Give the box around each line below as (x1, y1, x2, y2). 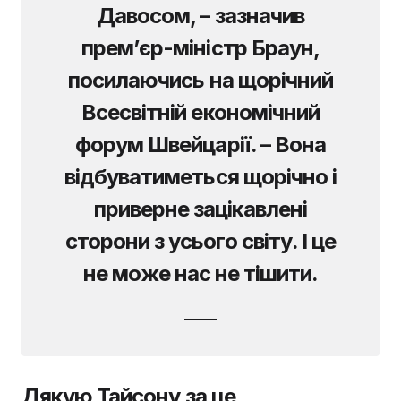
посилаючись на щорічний (68, 66, 333, 93)
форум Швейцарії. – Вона (75, 131, 326, 158)
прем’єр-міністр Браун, (81, 34, 320, 61)
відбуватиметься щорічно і (64, 163, 337, 190)
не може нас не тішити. (82, 260, 319, 286)
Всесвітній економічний (81, 98, 320, 125)
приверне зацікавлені (93, 195, 308, 222)
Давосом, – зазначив (97, 2, 304, 29)
